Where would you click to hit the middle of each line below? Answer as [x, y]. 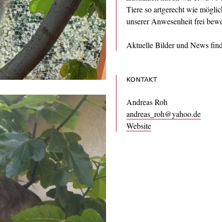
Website [139, 125]
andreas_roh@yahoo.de [164, 113]
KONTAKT [142, 79]
